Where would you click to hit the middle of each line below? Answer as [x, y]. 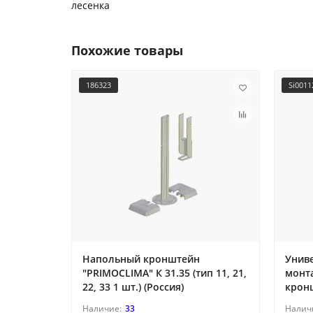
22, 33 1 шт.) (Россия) [133, 287]
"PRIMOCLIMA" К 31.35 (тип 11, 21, [165, 273]
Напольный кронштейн [141, 259]
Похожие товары [127, 51]
